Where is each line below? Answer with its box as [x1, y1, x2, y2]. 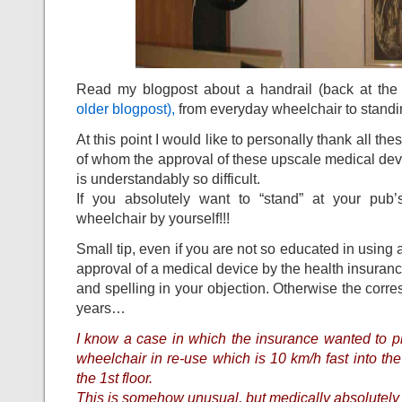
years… [76, 300, 126, 316]
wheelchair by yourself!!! [76, 210, 230, 226]
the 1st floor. [76, 370, 153, 386]
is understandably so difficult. [76, 170, 260, 187]
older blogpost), [76, 100, 179, 117]
